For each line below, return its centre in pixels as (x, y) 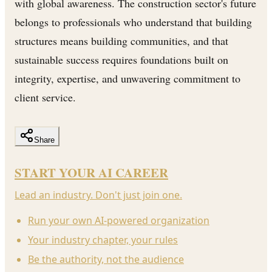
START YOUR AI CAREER (91, 172)
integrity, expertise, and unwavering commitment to (127, 78)
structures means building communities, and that (121, 40)
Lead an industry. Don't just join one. (98, 195)
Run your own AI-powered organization (119, 220)
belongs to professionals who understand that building (133, 22)
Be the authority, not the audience (106, 259)
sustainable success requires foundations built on (121, 59)
